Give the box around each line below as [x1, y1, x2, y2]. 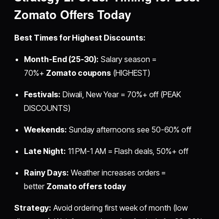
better [24, 181, 46, 192]
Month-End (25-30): [24, 54, 99, 65]
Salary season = [99, 54, 156, 65]
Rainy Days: [24, 168, 69, 178]
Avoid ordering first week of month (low [51, 203, 188, 213]
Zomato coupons [45, 68, 111, 78]
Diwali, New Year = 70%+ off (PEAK [60, 89, 181, 100]
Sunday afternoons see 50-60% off [66, 125, 192, 135]
